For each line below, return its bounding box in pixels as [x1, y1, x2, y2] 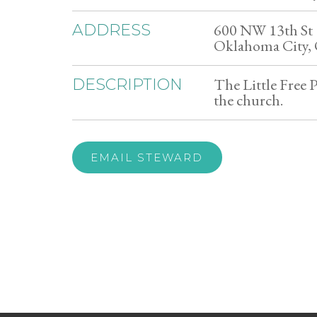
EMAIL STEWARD [91, 151, 204, 164]
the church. [214, 90, 283, 110]
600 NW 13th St [214, 20, 313, 40]
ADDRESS [72, 21, 151, 40]
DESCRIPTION [72, 75, 183, 94]
